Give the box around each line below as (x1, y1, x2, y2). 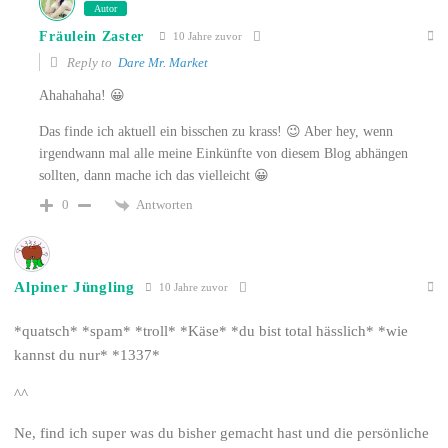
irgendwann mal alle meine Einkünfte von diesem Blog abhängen (39, 145, 409, 161)
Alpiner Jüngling (14, 279, 135, 296)
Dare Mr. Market (118, 54, 209, 70)
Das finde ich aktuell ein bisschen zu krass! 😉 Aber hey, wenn (39, 123, 394, 139)
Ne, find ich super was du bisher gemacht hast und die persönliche (14, 424, 430, 441)
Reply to (64, 54, 119, 70)
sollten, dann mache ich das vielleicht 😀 (39, 167, 270, 183)
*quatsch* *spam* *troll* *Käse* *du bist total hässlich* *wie (14, 322, 409, 339)
